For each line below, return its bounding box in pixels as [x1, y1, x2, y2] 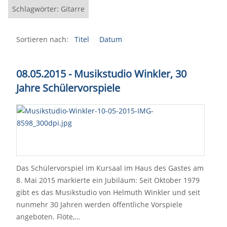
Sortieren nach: [16, 34, 68, 44]
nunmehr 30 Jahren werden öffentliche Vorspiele [16, 200, 182, 209]
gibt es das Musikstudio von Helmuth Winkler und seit [16, 187, 200, 197]
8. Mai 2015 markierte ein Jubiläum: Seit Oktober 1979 [16, 175, 200, 185]
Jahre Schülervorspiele [16, 81, 120, 95]
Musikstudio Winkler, [74, 67, 175, 81]
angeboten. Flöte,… [16, 212, 80, 221]
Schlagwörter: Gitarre [12, 4, 85, 14]
